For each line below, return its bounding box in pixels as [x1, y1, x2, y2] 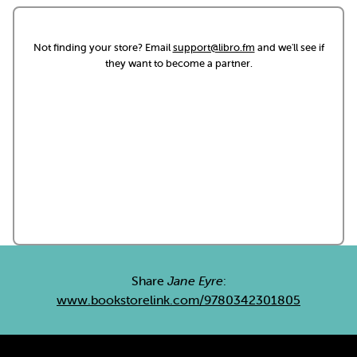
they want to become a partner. [104, 57, 253, 70]
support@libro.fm [172, 41, 255, 54]
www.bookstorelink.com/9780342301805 [57, 292, 300, 308]
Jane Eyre [167, 273, 223, 288]
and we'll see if [254, 41, 324, 54]
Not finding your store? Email [33, 41, 173, 54]
